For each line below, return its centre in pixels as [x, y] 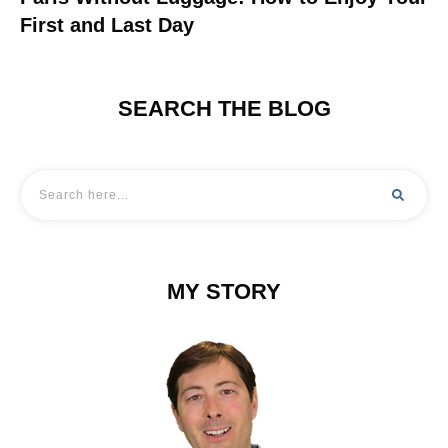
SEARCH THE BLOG [224, 108]
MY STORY [224, 291]
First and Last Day [107, 24]
